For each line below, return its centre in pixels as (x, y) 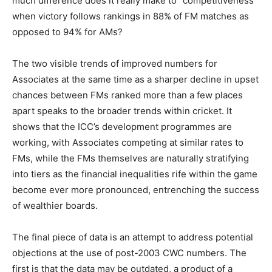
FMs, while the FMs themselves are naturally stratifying (131, 158)
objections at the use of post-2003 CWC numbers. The (129, 253)
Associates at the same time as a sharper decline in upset (135, 80)
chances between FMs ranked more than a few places (127, 95)
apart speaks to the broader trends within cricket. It (122, 111)
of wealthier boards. (55, 206)
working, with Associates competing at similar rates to (128, 143)
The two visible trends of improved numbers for (115, 64)
